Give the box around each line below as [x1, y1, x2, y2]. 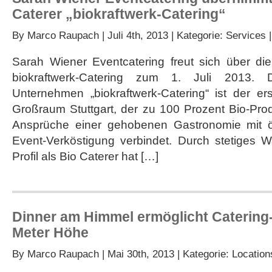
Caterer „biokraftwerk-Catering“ [12, 6, 226, 22]
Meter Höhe [12, 225, 89, 240]
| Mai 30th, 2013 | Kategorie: [99, 248, 232, 260]
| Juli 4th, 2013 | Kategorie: [99, 29, 226, 41]
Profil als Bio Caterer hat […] [12, 150, 158, 163]
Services [226, 29, 266, 41]
